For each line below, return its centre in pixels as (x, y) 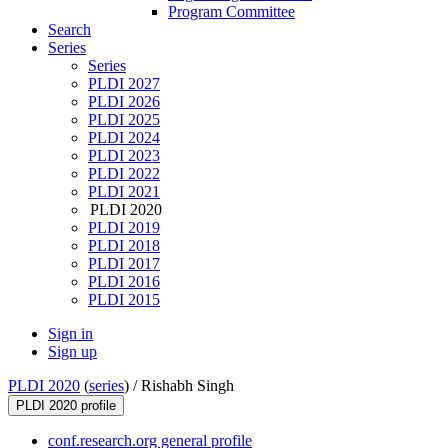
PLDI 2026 (124, 102)
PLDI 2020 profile (66, 406)
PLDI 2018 (124, 246)
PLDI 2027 (124, 84)
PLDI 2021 (124, 192)
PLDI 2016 (124, 282)
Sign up (72, 352)
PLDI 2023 (124, 156)
